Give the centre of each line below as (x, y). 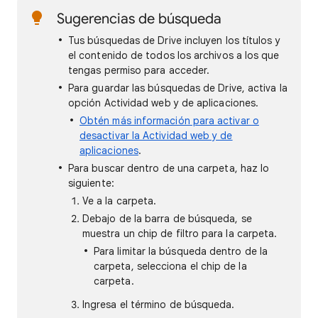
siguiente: (91, 183)
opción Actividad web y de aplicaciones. (164, 103)
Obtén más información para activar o (169, 121)
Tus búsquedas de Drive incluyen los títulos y (174, 40)
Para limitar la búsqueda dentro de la (181, 251)
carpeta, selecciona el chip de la (170, 266)
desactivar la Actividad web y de (156, 136)
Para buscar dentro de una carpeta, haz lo (169, 168)
